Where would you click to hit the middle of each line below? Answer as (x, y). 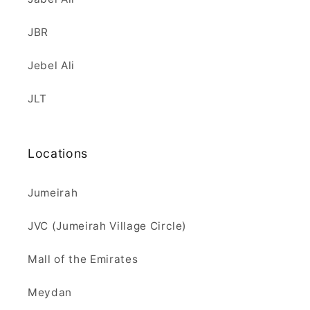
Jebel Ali (51, 65)
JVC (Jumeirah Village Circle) (108, 226)
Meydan (50, 292)
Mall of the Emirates (83, 259)
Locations (58, 153)
